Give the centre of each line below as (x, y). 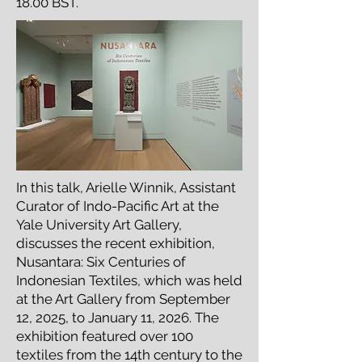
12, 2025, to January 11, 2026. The (118, 318)
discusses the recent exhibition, (116, 243)
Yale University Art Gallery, (99, 225)
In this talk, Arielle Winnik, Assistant (126, 187)
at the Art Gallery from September (123, 299)
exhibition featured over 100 (105, 336)
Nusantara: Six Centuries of (101, 262)
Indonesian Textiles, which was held (129, 280)
